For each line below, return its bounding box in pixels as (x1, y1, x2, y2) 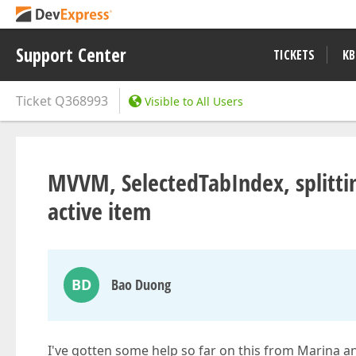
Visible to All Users (145, 94, 243, 109)
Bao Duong (111, 275, 171, 294)
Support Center (16, 42, 126, 68)
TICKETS (273, 46, 315, 64)
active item (48, 195, 151, 227)
